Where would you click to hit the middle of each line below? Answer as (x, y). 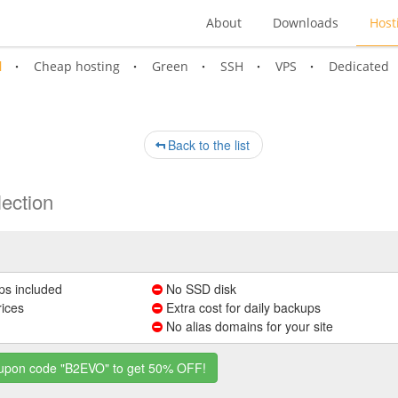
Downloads (306, 23)
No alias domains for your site (247, 326)
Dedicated (359, 66)
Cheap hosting (77, 66)
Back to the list (207, 145)
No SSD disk (199, 288)
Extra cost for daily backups (241, 307)
